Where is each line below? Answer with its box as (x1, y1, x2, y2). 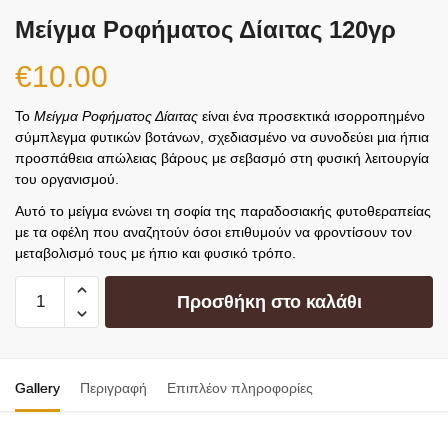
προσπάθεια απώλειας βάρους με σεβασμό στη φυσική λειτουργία (15, 150, 429, 167)
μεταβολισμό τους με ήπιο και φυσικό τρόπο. (15, 245, 296, 262)
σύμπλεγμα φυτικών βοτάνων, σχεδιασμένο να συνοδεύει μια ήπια (15, 129, 429, 146)
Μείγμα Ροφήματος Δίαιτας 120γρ (15, 16, 396, 44)
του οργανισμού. (15, 171, 119, 188)
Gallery (15, 380, 60, 397)
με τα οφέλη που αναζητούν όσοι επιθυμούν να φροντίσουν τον (15, 224, 412, 241)
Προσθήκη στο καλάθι (176, 292, 362, 313)
